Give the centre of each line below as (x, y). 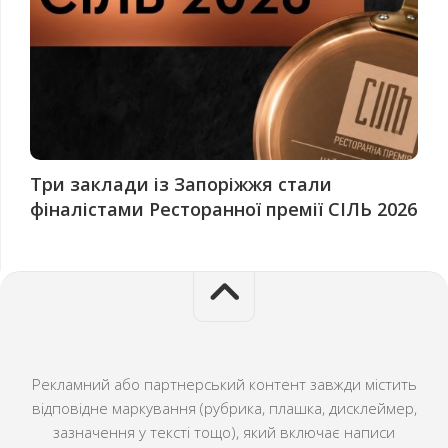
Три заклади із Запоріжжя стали (181, 183)
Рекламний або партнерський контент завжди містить (224, 383)
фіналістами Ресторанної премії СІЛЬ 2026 (223, 208)
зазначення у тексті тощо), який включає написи (224, 431)
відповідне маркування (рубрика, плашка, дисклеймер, (224, 407)
